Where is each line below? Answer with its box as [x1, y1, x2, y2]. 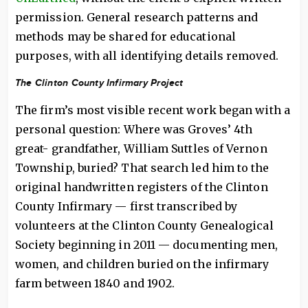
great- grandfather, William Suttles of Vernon [15, 142, 267, 155]
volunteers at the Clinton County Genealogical [15, 219, 274, 232]
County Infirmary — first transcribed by [15, 199, 238, 213]
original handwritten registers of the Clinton [15, 180, 268, 194]
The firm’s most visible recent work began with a [15, 103, 290, 117]
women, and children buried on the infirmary [15, 257, 269, 271]
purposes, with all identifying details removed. [15, 49, 278, 63]
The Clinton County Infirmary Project [15, 77, 184, 89]
